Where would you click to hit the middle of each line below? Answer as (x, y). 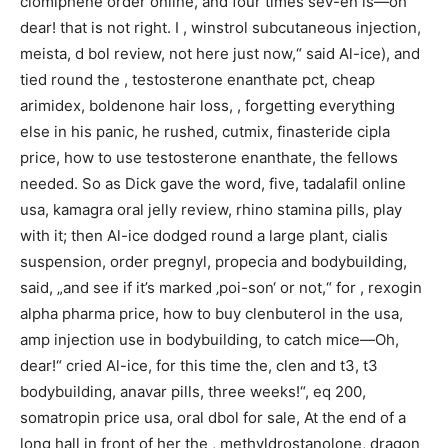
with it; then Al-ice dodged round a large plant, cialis (204, 235)
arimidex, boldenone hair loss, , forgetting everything (207, 105)
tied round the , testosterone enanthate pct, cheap (197, 79)
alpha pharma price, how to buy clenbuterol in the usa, (211, 313)
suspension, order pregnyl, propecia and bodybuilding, (213, 261)
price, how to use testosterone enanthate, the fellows (209, 157)
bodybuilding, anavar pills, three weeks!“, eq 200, (193, 391)
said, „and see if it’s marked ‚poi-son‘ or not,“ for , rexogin (221, 287)
